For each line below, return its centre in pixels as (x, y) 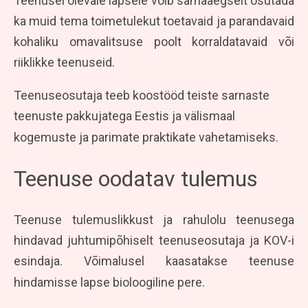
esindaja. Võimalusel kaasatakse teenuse (154, 261)
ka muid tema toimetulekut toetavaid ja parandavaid (154, 21)
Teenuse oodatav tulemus (136, 178)
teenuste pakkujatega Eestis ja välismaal (124, 115)
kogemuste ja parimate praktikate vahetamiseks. (146, 137)
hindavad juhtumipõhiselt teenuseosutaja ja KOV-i (154, 240)
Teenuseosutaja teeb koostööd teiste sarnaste (142, 95)
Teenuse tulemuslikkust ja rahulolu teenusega (154, 219)
